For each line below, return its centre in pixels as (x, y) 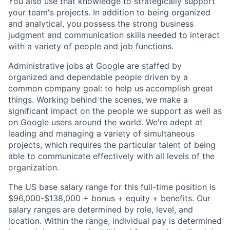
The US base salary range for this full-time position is (112, 187)
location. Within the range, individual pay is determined (115, 221)
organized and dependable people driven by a (98, 77)
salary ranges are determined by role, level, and (101, 209)
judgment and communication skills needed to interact (114, 35)
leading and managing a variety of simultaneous (101, 133)
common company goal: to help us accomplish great (111, 88)
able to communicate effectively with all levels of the (111, 156)
